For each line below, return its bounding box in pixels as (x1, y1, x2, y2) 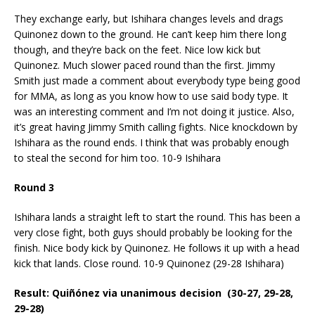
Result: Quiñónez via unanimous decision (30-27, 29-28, (14, 285, 293, 300)
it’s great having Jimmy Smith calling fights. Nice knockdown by (14, 120, 297, 134)
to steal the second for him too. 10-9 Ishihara (14, 150, 221, 165)
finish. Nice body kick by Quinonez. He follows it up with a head (14, 240, 300, 255)
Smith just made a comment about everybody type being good (14, 73, 300, 87)
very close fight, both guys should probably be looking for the (14, 225, 292, 239)
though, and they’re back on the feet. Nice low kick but (14, 42, 261, 56)
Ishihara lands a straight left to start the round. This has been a (14, 210, 300, 224)
